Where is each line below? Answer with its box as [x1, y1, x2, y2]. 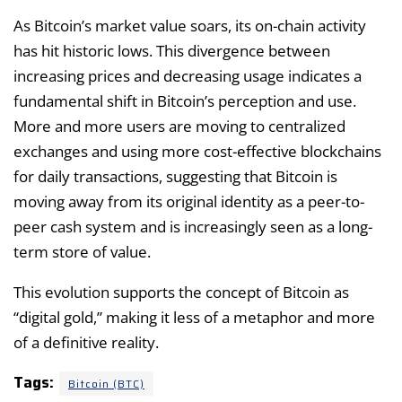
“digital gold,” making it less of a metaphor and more [13, 306, 375, 328]
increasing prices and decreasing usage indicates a [13, 65, 362, 86]
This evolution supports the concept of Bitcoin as [13, 281, 349, 302]
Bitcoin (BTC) [68, 374, 144, 392]
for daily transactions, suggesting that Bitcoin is [13, 165, 337, 187]
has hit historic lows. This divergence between [13, 39, 330, 61]
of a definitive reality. [13, 331, 159, 353]
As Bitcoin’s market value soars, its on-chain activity [13, 14, 366, 36]
